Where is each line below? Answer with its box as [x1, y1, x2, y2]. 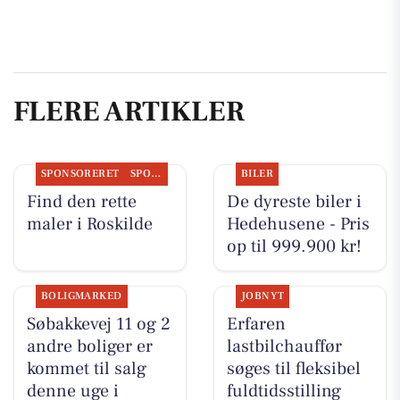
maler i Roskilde [26, 212, 153, 237]
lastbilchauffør [226, 334, 342, 358]
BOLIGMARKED [40, 288, 122, 303]
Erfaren [226, 312, 286, 336]
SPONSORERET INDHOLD [151, 167, 162, 181]
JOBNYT [240, 288, 285, 303]
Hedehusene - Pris [226, 212, 370, 237]
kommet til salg [26, 356, 146, 380]
